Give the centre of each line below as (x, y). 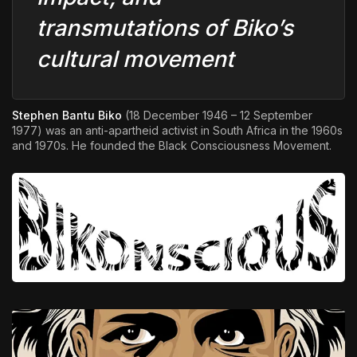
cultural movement (135, 59)
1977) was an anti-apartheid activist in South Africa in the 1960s (177, 130)
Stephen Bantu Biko (67, 115)
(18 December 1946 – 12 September (217, 115)
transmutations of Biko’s (165, 27)
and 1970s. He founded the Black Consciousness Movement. (172, 145)
